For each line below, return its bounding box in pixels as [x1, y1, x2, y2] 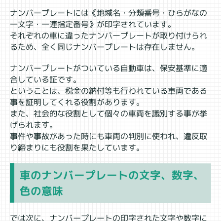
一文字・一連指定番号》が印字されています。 [10, 18, 176, 30]
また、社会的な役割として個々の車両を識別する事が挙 [9, 108, 207, 119]
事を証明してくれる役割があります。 [10, 96, 145, 108]
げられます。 [9, 119, 57, 130]
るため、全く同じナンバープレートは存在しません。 [9, 41, 199, 53]
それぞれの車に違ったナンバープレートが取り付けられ [9, 30, 207, 41]
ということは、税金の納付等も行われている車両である [10, 85, 208, 97]
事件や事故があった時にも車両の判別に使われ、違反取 [9, 130, 207, 142]
